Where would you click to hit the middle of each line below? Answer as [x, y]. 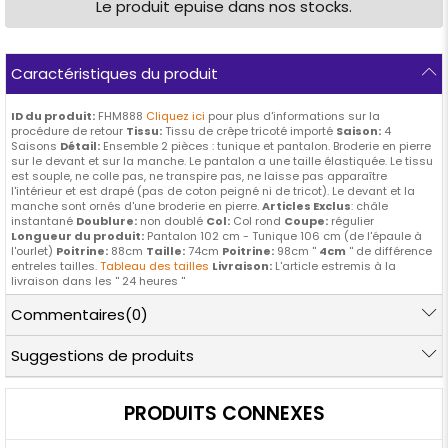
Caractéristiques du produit [114, 74]
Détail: [80, 146]
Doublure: [106, 221]
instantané [43, 221]
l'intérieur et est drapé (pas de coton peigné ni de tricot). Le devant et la [213, 191]
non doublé [171, 221]
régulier [351, 221]
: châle [369, 206]
